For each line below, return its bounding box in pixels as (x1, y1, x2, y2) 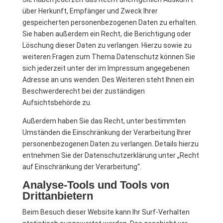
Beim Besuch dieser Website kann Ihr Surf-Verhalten (22, 208, 190, 216)
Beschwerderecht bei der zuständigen (22, 87, 145, 95)
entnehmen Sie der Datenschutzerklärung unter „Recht (22, 151, 199, 159)
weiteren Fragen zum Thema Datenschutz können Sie (22, 53, 195, 61)
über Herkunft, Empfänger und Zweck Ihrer (22, 7, 158, 15)
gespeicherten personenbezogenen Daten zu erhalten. (22, 18, 197, 26)
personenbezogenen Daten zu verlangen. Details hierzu (22, 140, 199, 148)
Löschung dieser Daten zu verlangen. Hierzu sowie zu (22, 41, 192, 49)
